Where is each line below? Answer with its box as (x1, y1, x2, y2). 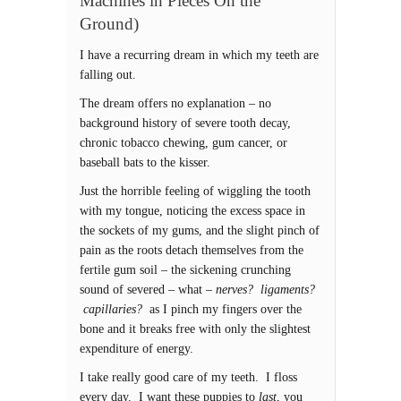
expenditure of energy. (80, 341, 193, 356)
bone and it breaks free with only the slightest (80, 321, 311, 337)
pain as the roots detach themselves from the (80, 243, 303, 258)
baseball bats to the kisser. (80, 155, 210, 170)
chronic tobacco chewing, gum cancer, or (80, 135, 287, 150)
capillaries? (80, 302, 142, 317)
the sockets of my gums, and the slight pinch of (80, 223, 320, 238)
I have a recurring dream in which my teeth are (80, 47, 319, 63)
